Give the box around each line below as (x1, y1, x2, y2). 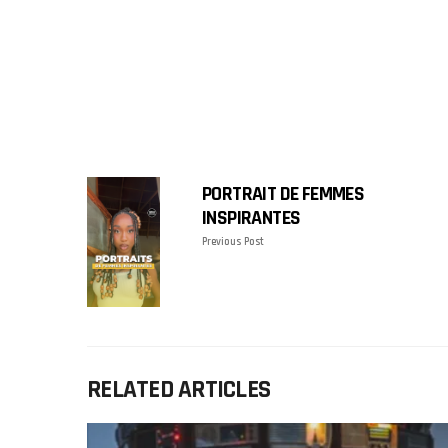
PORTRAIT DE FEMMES (202, 181, 365, 207)
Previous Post (202, 235, 264, 249)
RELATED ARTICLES (87, 373, 270, 406)
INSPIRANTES (202, 205, 301, 231)
